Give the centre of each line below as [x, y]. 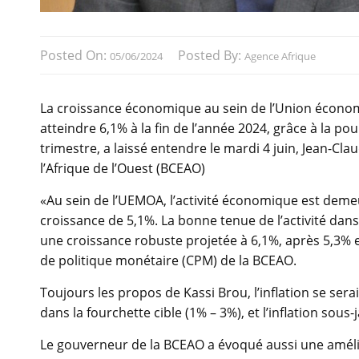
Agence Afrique [280, 56]
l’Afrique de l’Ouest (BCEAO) [123, 169]
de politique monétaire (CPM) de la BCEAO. [168, 261]
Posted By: [211, 56]
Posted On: [75, 56]
